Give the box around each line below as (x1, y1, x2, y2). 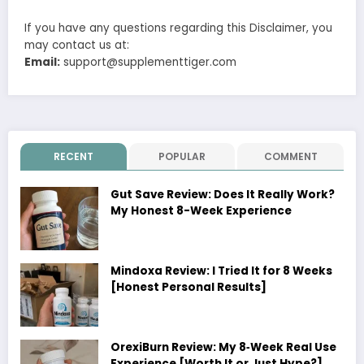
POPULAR (158, 149, 206, 163)
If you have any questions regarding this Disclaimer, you (24, 20, 332, 37)
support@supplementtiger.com (63, 54, 236, 71)
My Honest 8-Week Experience (110, 202, 292, 219)
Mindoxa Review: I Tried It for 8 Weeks (110, 262, 332, 279)
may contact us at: (24, 37, 129, 54)
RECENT (53, 149, 93, 163)
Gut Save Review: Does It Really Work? (110, 186, 335, 202)
